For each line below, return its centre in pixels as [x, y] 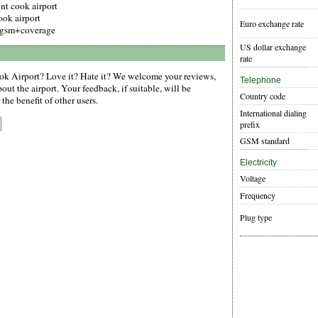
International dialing [273, 113]
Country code [263, 96]
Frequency [258, 196]
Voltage [253, 179]
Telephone [261, 81]
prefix [250, 125]
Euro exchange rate [272, 24]
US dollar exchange [273, 47]
